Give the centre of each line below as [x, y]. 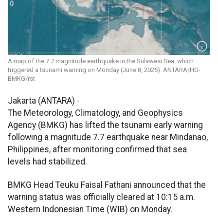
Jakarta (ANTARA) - [44, 101]
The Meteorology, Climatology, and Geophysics [95, 113]
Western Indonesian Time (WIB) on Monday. [90, 209]
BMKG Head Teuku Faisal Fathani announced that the [107, 185]
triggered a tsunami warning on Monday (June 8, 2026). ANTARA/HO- [104, 70]
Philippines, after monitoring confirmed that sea [97, 150]
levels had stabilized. [47, 162]
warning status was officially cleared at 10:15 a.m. [101, 197]
